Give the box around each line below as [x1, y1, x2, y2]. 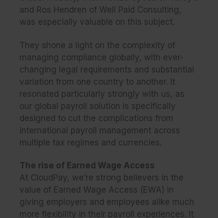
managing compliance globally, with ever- [19, 52, 183, 62]
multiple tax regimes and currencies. [19, 137, 162, 147]
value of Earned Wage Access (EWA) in [19, 185, 174, 195]
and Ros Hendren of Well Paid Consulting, [19, 4, 182, 15]
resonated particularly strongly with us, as [19, 89, 184, 99]
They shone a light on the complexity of [19, 40, 175, 50]
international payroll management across [19, 125, 180, 135]
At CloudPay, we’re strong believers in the [19, 173, 183, 183]
